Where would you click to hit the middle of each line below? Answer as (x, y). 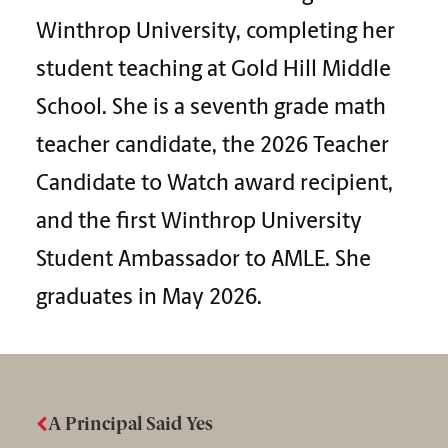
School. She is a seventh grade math (211, 108)
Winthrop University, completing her (215, 32)
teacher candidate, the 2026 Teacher (212, 146)
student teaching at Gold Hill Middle (213, 70)
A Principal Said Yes (130, 423)
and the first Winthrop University (199, 222)
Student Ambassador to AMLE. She (203, 260)
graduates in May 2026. (149, 298)
